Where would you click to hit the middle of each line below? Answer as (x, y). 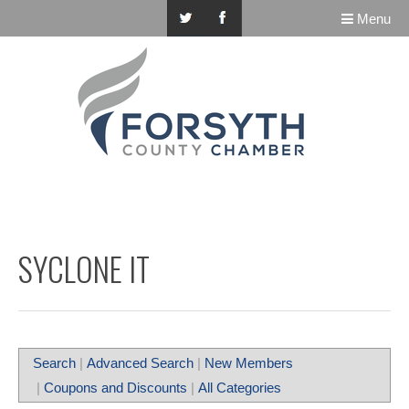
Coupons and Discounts (115, 388)
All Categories (240, 388)
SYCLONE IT (84, 268)
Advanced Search (140, 363)
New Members (249, 363)
